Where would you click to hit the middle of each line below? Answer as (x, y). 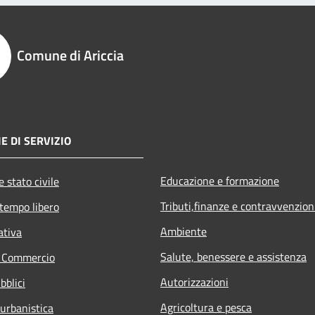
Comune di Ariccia (70, 55)
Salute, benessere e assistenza (233, 256)
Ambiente (184, 231)
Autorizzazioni (194, 282)
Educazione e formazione (220, 180)
